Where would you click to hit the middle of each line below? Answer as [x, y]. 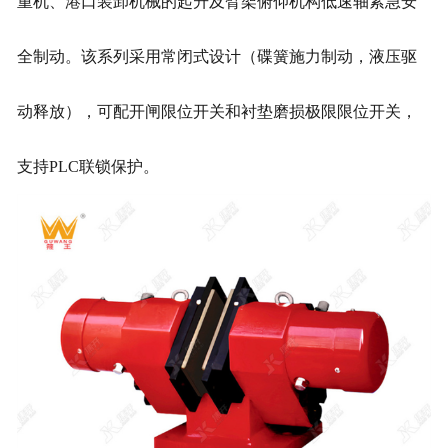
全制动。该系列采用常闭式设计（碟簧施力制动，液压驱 [216, 56]
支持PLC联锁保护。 [87, 166]
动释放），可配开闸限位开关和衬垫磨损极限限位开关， [216, 111]
